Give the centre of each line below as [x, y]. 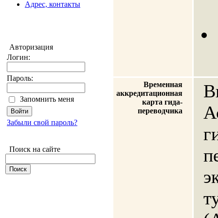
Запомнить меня [47, 99]
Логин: [18, 57]
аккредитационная [149, 93]
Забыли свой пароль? [42, 122]
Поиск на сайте [33, 149]
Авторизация [29, 47]
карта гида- [162, 102]
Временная [163, 84]
